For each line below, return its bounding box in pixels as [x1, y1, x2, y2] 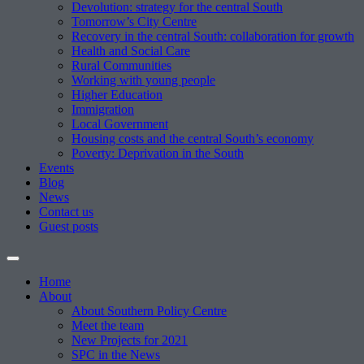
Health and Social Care [71, 44, 190, 58]
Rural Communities [71, 58, 171, 72]
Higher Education [71, 88, 162, 102]
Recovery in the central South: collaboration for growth [71, 29, 354, 43]
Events [39, 161, 74, 175]
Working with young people [71, 73, 215, 87]
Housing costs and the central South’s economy [71, 132, 314, 145]
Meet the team [71, 318, 144, 332]
